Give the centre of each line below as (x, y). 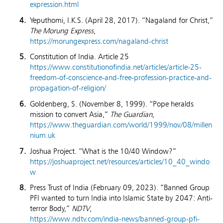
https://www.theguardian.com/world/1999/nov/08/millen (121, 125)
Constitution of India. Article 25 (79, 57)
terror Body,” (51, 209)
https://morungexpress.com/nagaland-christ (99, 41)
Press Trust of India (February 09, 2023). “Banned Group (120, 188)
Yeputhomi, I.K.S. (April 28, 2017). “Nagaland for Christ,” (121, 20)
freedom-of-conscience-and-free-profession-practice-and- (121, 78)
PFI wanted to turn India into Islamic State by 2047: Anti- (121, 198)
